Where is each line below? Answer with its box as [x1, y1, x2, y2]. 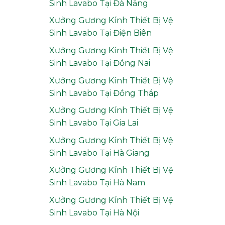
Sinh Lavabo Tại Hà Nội [49, 208, 139, 218]
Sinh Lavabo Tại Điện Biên [49, 28, 152, 38]
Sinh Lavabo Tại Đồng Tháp [49, 88, 159, 98]
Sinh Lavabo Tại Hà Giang [49, 148, 150, 158]
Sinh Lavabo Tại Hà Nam [49, 178, 145, 188]
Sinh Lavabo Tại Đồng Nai [49, 58, 150, 68]
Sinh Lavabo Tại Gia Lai [49, 118, 138, 128]
